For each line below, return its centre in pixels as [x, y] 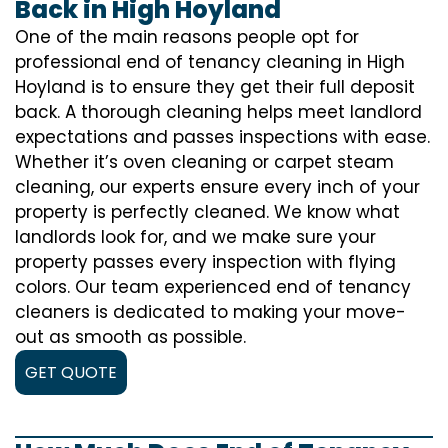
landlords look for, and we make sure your [195, 237]
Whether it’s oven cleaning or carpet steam [204, 162]
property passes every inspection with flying [205, 262]
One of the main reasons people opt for [187, 37]
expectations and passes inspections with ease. [222, 137]
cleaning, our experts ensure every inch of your [217, 187]
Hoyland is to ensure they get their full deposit [215, 87]
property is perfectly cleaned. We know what [207, 212]
